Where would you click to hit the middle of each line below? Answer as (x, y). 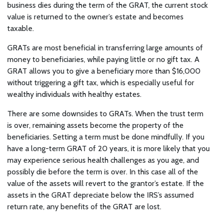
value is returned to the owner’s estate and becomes (95, 17)
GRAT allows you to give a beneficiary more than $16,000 (104, 71)
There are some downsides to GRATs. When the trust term (105, 114)
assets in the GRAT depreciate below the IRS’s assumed (101, 195)
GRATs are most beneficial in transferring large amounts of (105, 48)
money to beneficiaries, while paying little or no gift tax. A (103, 59)
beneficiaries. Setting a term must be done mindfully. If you (106, 137)
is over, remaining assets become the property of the (95, 125)
